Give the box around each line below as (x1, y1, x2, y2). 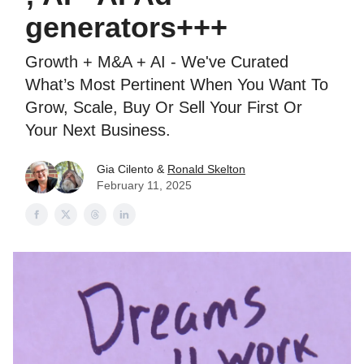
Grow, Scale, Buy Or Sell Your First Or (25, 98, 302, 116)
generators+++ (25, 11, 227, 44)
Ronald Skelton (167, 162, 245, 175)
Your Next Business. (25, 121, 171, 139)
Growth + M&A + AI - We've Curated (25, 53, 288, 71)
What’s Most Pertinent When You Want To (25, 76, 328, 93)
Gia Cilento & (97, 162, 167, 175)
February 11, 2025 (97, 179, 192, 192)
